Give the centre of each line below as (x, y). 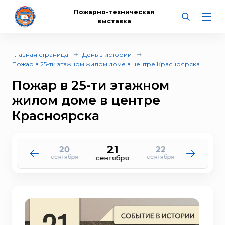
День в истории (107, 54)
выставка (114, 21)
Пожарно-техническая (114, 12)
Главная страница (40, 54)
